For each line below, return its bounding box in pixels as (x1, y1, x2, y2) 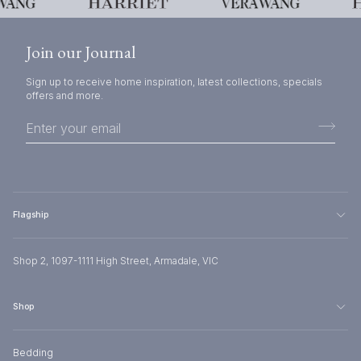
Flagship (13, 210, 48, 220)
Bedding (13, 347, 53, 359)
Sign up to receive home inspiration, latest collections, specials (26, 77, 322, 88)
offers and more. (26, 90, 103, 102)
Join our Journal (26, 41, 136, 64)
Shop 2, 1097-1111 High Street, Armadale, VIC (13, 255, 218, 267)
